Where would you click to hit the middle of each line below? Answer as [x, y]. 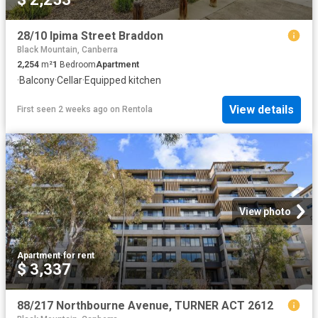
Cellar [70, 81]
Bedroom [77, 65]
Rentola [137, 110]
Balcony [37, 81]
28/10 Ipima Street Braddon [90, 36]
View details [262, 109]
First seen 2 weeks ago [62, 110]
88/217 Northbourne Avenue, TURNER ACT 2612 [145, 306]
